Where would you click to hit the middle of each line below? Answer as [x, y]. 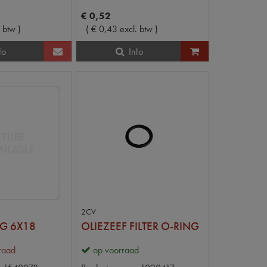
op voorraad [116, 250]
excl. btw [136, 29]
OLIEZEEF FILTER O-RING [140, 226]
